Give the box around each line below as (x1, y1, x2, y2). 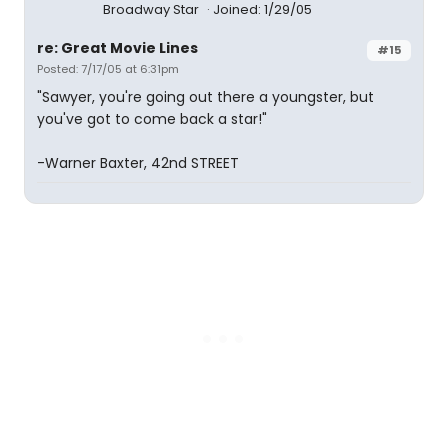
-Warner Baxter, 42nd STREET (37, 153, 239, 173)
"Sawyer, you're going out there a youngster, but (37, 87, 374, 107)
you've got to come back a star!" (37, 109, 267, 129)
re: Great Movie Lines (37, 38, 198, 58)
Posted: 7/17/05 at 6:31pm (37, 61, 179, 77)
